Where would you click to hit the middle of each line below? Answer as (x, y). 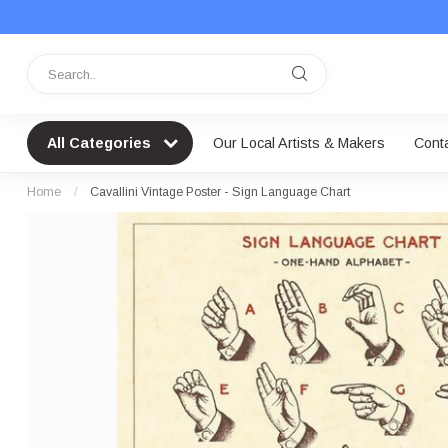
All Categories (101, 143)
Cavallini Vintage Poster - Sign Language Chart (220, 192)
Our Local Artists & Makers (299, 143)
